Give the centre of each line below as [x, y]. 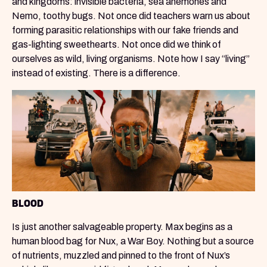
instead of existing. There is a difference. [96, 73]
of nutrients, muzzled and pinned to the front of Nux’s [121, 256]
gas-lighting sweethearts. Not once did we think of [117, 45]
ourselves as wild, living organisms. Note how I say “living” [131, 59]
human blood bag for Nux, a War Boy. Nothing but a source [133, 241]
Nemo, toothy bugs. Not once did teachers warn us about [131, 16]
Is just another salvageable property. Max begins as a [122, 227]
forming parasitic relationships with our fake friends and [125, 30]
